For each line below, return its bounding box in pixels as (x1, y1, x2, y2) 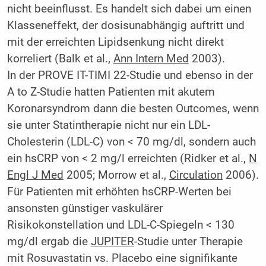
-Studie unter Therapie (134, 235, 243, 248)
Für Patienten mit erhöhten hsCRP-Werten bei (7, 185, 232, 198)
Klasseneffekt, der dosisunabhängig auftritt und (7, 18, 245, 32)
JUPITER (90, 235, 134, 248)
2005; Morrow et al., (63, 168, 169, 182)
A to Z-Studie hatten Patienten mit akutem (7, 85, 215, 99)
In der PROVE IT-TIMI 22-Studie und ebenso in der (7, 68, 253, 82)
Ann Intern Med (113, 52, 189, 65)
